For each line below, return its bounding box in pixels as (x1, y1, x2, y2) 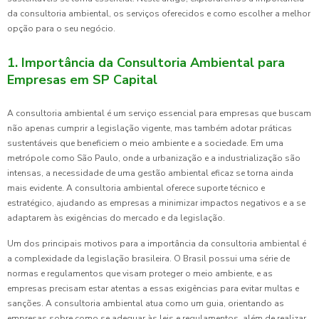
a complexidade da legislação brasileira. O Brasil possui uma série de (7, 253, 290, 265)
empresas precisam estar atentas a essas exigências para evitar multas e (7, 283, 299, 295)
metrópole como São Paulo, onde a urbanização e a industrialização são (7, 152, 300, 164)
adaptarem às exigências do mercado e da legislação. (7, 212, 225, 224)
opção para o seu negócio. (7, 23, 115, 35)
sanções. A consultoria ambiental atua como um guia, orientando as (7, 298, 284, 310)
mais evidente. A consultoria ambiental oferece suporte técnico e (7, 182, 265, 194)
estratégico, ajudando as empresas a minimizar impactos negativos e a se (7, 197, 305, 209)
